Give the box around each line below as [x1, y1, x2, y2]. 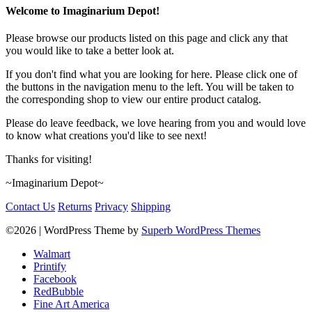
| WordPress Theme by [39, 224, 141, 237]
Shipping [131, 201, 171, 213]
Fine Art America [33, 298, 109, 311]
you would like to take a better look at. [6, 45, 174, 57]
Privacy [95, 201, 128, 213]
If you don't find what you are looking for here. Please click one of [6, 68, 297, 81]
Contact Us [6, 201, 55, 213]
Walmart [33, 248, 70, 260]
